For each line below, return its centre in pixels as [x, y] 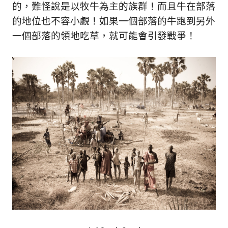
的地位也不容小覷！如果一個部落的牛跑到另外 [114, 21]
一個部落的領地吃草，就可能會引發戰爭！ [104, 36]
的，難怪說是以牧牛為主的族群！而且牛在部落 [114, 7]
